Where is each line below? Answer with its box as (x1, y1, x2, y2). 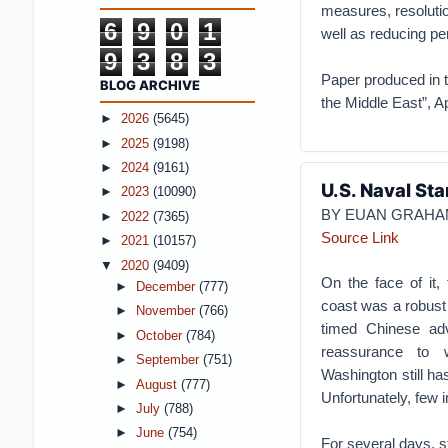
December (135, 279, 199, 294)
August (135, 377, 181, 392)
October (135, 328, 186, 343)
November (135, 304, 199, 319)
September (135, 353, 203, 368)
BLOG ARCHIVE (99, 76, 200, 93)
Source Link (320, 229, 399, 246)
